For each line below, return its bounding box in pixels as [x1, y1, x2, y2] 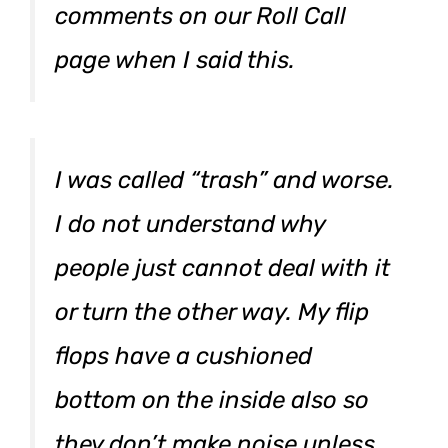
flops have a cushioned [55, 341, 312, 370]
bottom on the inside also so [55, 385, 369, 414]
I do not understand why [55, 209, 325, 238]
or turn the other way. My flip [55, 297, 369, 326]
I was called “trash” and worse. [55, 165, 394, 194]
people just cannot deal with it [55, 253, 390, 282]
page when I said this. [55, 45, 295, 74]
